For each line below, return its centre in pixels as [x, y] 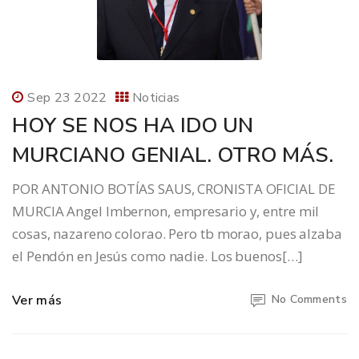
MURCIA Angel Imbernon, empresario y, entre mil [166, 212]
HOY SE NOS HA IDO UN [133, 126]
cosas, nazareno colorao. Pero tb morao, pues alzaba [177, 234]
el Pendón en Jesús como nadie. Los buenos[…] [157, 256]
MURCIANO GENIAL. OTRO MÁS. [173, 155]
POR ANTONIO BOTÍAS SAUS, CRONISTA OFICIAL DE [174, 189]
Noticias [156, 98]
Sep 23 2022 [67, 98]
